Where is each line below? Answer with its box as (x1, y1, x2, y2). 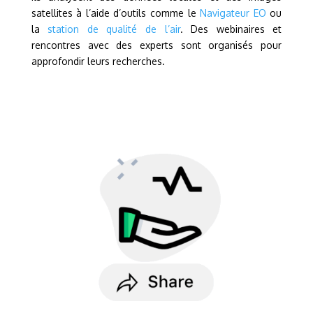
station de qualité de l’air (48, 22, 180, 35)
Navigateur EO (200, 6, 266, 19)
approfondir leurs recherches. (31, 54, 165, 67)
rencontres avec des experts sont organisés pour (31, 38, 282, 51)
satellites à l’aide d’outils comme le (31, 6, 201, 19)
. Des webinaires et (180, 22, 282, 35)
